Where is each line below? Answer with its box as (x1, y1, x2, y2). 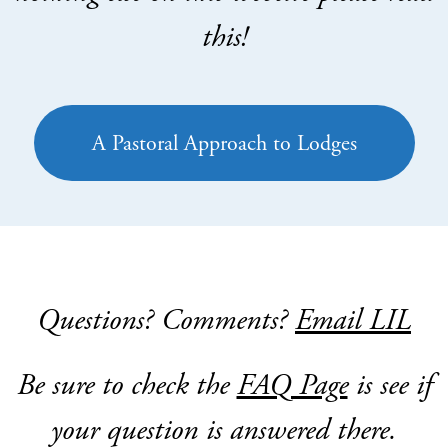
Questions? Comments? (37, 301, 295, 339)
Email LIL (295, 301, 411, 339)
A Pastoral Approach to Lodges (91, 130, 357, 158)
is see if (347, 366, 432, 404)
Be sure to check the (16, 366, 237, 404)
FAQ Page (236, 366, 348, 404)
